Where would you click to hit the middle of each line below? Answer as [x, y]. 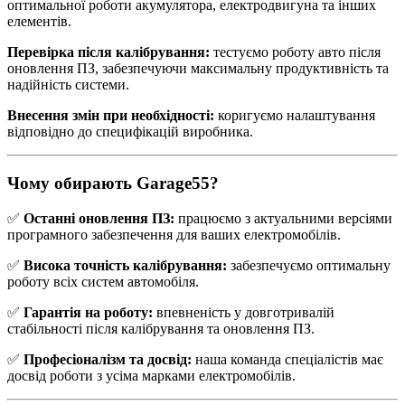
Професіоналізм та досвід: [108, 359]
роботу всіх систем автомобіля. [103, 281]
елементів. [39, 22]
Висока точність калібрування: [125, 265]
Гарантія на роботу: [88, 312]
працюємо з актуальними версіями [283, 218]
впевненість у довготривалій [244, 312]
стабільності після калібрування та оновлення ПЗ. [161, 328]
